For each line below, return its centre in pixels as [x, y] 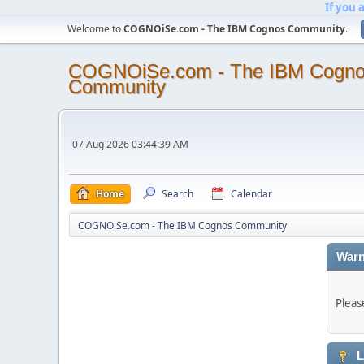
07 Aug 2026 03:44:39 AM [130, 144]
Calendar [251, 194]
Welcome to [95, 29]
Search [178, 194]
